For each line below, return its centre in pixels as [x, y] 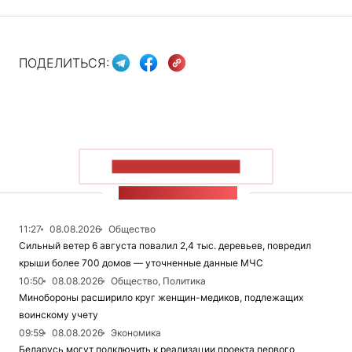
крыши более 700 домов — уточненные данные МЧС [141, 262]
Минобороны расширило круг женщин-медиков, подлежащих [161, 297]
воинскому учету [59, 314]
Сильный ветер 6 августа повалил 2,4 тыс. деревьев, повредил [165, 245]
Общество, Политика [158, 280]
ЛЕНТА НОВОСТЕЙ [178, 192]
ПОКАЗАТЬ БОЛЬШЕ [176, 167]
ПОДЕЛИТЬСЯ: [64, 63]
